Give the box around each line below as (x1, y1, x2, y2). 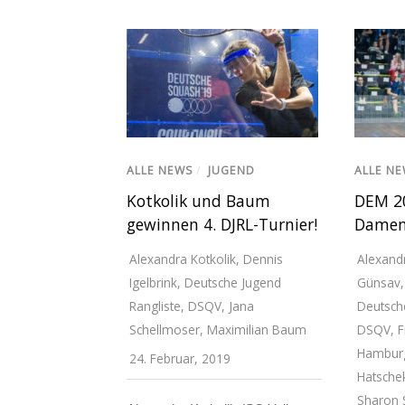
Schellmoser (129, 320, 200, 338)
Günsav (356, 273, 400, 291)
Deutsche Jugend (184, 273, 281, 291)
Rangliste (129, 297, 181, 315)
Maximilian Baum (207, 320, 306, 338)
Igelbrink (129, 273, 177, 291)
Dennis (243, 250, 283, 268)
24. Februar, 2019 (129, 349, 231, 367)
